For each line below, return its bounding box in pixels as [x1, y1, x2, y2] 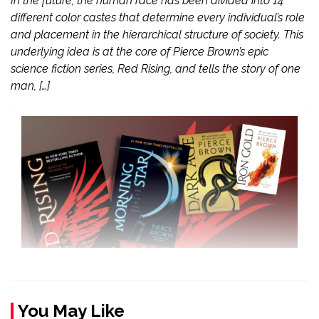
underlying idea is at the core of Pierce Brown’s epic [11, 45, 268, 58]
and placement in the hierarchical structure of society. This [11, 28, 303, 41]
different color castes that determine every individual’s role [11, 11, 305, 24]
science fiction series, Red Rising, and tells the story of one [11, 62, 300, 75]
